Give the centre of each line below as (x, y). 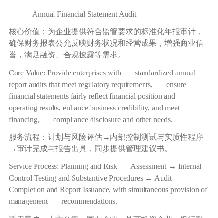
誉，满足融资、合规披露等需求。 (67, 55)
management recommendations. (63, 201)
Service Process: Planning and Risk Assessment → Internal (105, 166)
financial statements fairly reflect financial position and (98, 96)
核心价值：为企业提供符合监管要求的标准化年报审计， (106, 32)
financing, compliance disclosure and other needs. (91, 119)
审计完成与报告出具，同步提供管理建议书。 (94, 148)
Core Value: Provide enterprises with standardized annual (102, 73)
